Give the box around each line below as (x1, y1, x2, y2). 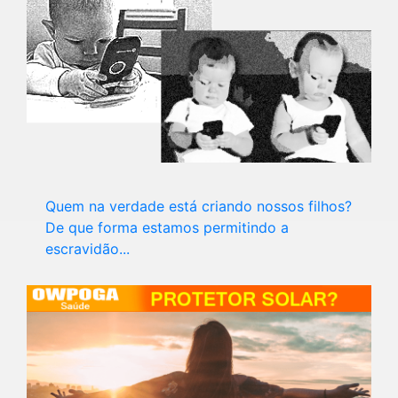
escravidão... (45, 239, 130, 258)
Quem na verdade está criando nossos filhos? (45, 196, 352, 215)
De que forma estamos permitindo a (45, 218, 289, 236)
